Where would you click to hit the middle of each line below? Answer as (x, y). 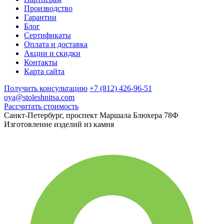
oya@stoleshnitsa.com (39, 97)
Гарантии (40, 17)
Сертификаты (47, 35)
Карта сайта (44, 71)
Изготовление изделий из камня (59, 124)
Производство (48, 8)
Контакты (41, 62)
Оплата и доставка (56, 44)
